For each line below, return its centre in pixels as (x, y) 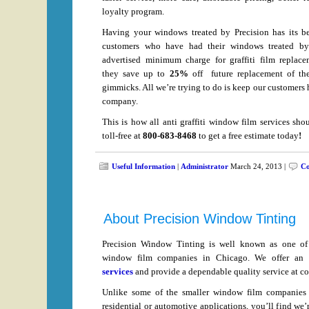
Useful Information (143, 166)
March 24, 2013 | (258, 166)
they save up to (136, 73)
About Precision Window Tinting (200, 219)
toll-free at (122, 136)
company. (120, 101)
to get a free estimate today (249, 136)
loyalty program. (133, 11)
